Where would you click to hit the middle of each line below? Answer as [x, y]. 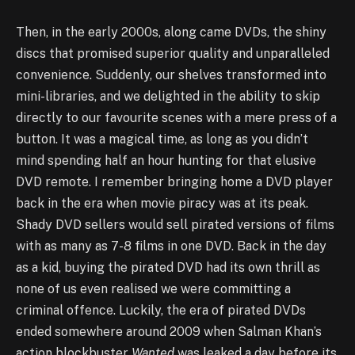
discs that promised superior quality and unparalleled [173, 53]
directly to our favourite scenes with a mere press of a [176, 117]
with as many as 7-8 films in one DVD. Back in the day [171, 246]
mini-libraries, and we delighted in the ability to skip [168, 96]
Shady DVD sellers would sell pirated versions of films [175, 224]
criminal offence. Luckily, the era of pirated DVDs [161, 310]
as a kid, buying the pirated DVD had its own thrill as [168, 267]
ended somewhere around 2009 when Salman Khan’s [169, 331]
